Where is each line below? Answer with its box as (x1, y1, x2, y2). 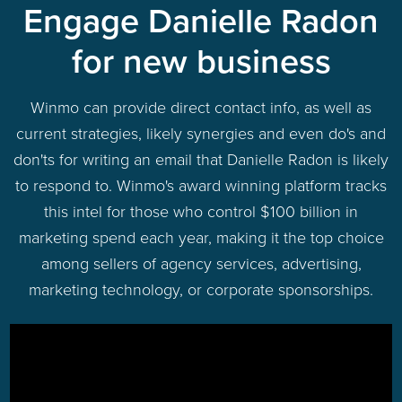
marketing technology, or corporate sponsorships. (29, 277, 373, 300)
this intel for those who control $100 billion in (44, 199, 358, 222)
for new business (71, 35, 331, 84)
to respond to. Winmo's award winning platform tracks (15, 173, 387, 196)
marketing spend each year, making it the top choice (18, 225, 384, 248)
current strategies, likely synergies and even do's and (16, 121, 386, 144)
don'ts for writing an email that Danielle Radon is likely (13, 147, 389, 170)
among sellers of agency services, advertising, (40, 251, 362, 274)
